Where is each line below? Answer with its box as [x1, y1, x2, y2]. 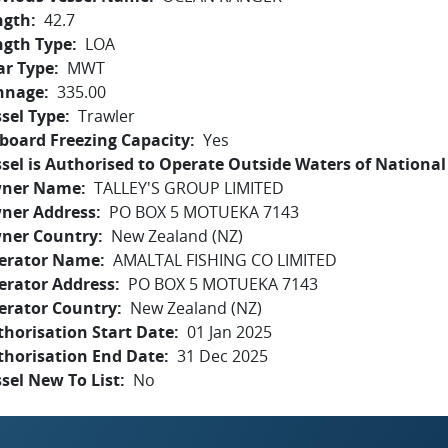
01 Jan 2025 [187, 321, 272, 343]
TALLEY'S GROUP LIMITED [94, 177, 284, 199]
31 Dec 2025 [177, 345, 268, 367]
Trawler [78, 105, 135, 127]
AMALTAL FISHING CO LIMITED [113, 249, 337, 271]
